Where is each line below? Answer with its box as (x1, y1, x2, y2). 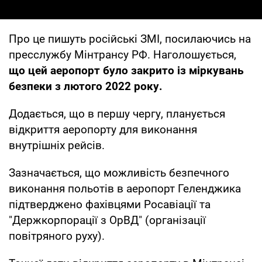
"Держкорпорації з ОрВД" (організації (9, 213, 206, 227)
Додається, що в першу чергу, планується (9, 106, 225, 120)
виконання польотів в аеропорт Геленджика (9, 181, 241, 195)
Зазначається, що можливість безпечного (9, 166, 229, 180)
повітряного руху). (9, 229, 105, 243)
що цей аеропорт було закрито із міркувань (9, 63, 244, 77)
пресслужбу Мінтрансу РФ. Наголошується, (9, 47, 236, 61)
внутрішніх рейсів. (9, 138, 105, 152)
